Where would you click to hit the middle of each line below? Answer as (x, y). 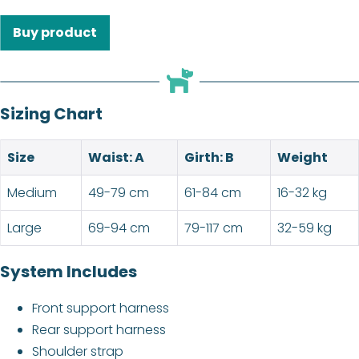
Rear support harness (99, 330)
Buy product (55, 33)
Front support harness (101, 309)
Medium (32, 193)
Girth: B (209, 158)
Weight (303, 158)
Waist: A (116, 158)
